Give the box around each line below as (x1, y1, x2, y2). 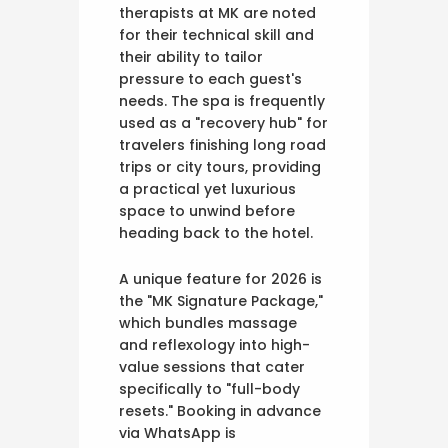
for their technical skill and (119, 24, 314, 45)
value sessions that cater (119, 356, 305, 377)
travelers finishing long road (119, 134, 326, 155)
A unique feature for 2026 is (119, 268, 322, 289)
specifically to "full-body (119, 378, 300, 399)
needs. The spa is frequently (119, 90, 325, 111)
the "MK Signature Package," (119, 290, 323, 311)
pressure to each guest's (119, 68, 302, 89)
